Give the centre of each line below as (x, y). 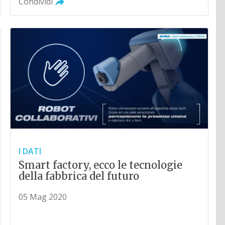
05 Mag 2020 (43, 197)
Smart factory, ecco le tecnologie (101, 165)
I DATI (30, 151)
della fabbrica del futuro (79, 176)
